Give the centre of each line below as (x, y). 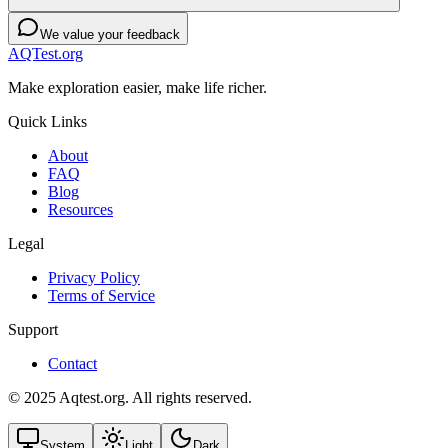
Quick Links (47, 122)
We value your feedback (110, 35)
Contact (72, 364)
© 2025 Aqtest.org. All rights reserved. (130, 398)
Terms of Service (101, 296)
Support (33, 330)
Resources (80, 210)
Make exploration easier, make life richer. (137, 88)
